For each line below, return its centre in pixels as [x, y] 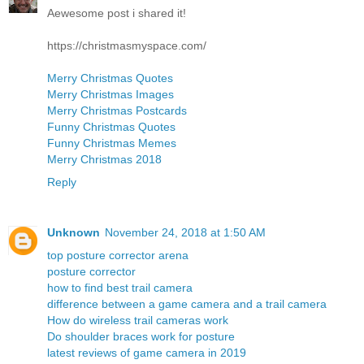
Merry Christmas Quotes [110, 78]
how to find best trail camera [120, 287]
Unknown [74, 232]
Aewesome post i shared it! [117, 13]
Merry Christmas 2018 [104, 159]
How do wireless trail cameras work [138, 320]
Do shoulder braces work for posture [141, 336]
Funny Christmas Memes [112, 143]
